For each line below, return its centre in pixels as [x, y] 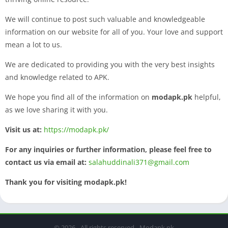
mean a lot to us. [34, 44]
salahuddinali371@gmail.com [139, 162]
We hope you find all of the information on [78, 97]
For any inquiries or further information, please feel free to [108, 149]
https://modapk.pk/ [76, 129]
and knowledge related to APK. [57, 77]
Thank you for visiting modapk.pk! [66, 182]
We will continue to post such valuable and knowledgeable [105, 19]
